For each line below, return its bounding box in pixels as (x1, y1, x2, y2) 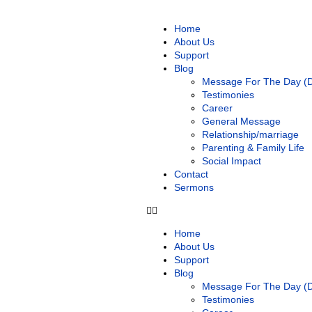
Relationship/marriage (202, 129, 299, 140)
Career (202, 102, 233, 114)
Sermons (174, 182, 214, 193)
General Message (202, 116, 281, 127)
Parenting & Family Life (202, 142, 304, 153)
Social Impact (202, 155, 261, 166)
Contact (174, 169, 208, 180)
